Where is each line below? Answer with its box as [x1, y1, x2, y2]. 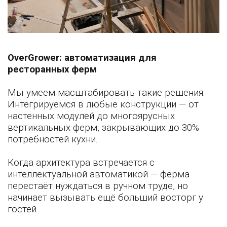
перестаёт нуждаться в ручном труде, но [8, 180, 188, 192]
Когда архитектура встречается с [8, 157, 155, 169]
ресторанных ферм [8, 64, 97, 75]
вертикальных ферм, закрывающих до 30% [8, 122, 199, 134]
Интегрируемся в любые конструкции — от [8, 99, 199, 110]
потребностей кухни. [8, 134, 98, 145]
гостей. [8, 204, 39, 215]
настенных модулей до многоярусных [8, 110, 175, 122]
